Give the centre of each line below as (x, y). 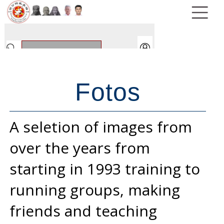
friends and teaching (83, 210)
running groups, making (94, 189)
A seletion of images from (100, 126)
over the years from (79, 147)
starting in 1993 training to (104, 168)
